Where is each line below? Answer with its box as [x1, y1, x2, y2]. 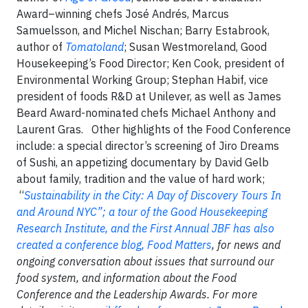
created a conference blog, [16, 238, 147, 252]
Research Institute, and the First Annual [16, 221, 212, 235]
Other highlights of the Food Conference [83, 122, 291, 136]
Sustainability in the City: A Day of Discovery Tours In [24, 188, 281, 202]
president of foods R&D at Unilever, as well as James [16, 89, 281, 103]
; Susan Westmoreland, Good [124, 40, 267, 54]
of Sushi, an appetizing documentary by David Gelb [16, 155, 269, 169]
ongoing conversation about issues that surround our [16, 254, 274, 268]
